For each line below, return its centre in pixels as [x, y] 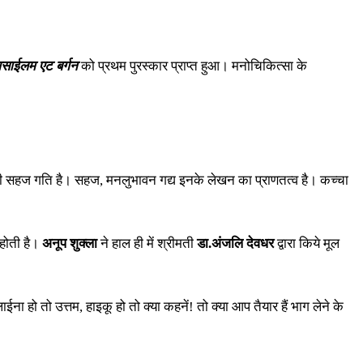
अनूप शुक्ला [70, 243]
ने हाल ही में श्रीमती [147, 243]
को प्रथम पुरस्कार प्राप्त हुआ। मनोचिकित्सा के [192, 66]
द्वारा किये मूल [307, 243]
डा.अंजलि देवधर [235, 243]
